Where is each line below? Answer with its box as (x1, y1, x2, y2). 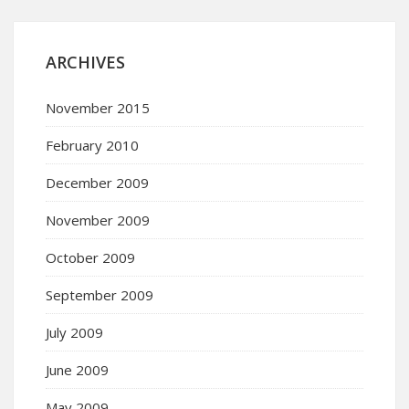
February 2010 (46, 135, 139, 154)
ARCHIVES (46, 50, 125, 73)
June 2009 (46, 360, 109, 379)
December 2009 (46, 173, 149, 192)
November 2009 (46, 210, 150, 229)
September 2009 (46, 285, 153, 304)
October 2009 (46, 247, 135, 267)
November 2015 (46, 98, 150, 117)
